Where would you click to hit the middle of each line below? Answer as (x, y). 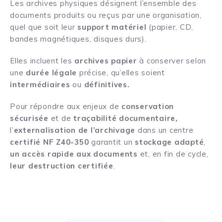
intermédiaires (41, 84)
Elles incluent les (42, 60)
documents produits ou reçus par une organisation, (106, 15)
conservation (148, 106)
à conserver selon (173, 60)
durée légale (53, 72)
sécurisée (30, 118)
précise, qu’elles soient (122, 72)
